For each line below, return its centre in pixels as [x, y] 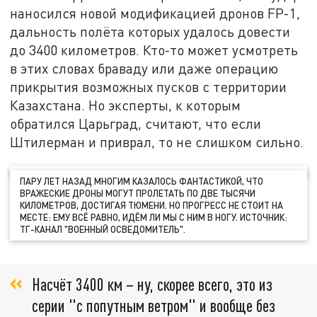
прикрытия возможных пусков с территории [149, 87]
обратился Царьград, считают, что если [136, 123]
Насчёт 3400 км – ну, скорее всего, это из [152, 284]
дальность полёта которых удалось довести [150, 31]
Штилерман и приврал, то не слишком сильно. [157, 142]
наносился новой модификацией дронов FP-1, [155, 13]
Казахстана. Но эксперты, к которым [126, 105]
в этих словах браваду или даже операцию [144, 68]
